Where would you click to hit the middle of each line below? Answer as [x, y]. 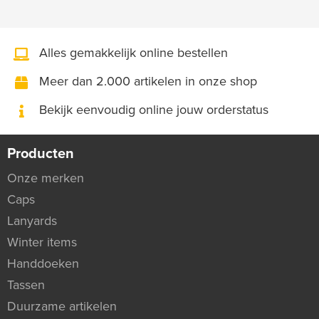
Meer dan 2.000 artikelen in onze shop [146, 82]
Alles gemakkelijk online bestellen [132, 53]
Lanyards [32, 220]
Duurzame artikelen [62, 306]
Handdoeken [43, 263]
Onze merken [46, 178]
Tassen [26, 284]
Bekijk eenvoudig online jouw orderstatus [152, 110]
